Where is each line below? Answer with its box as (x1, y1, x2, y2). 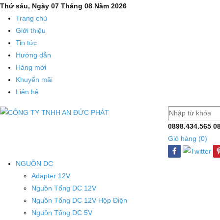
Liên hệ (16, 88, 39, 96)
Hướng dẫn (16, 51, 51, 59)
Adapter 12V (31, 172, 70, 180)
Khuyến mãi (16, 76, 53, 83)
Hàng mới (16, 63, 46, 71)
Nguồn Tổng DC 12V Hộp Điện (31, 196, 127, 205)
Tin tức (16, 39, 37, 47)
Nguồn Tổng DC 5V (31, 209, 92, 217)
